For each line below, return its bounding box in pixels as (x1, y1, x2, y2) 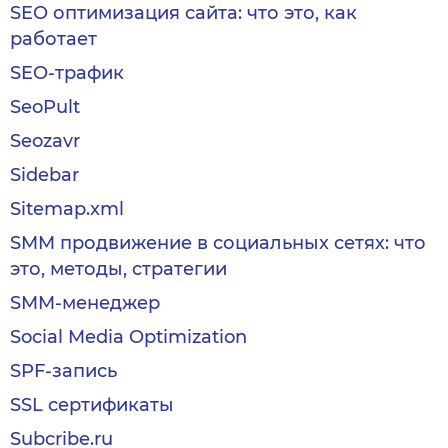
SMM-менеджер (10, 292, 160, 314)
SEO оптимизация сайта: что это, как (10, 2, 357, 24)
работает (10, 28, 97, 50)
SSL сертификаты (10, 394, 174, 416)
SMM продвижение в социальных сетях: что (10, 232, 426, 254)
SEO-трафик (10, 62, 124, 84)
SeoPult (10, 96, 80, 118)
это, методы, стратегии (10, 258, 227, 280)
